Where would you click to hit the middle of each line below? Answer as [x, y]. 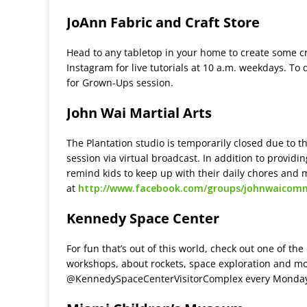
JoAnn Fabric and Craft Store [163, 23]
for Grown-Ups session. [120, 83]
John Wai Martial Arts [139, 113]
